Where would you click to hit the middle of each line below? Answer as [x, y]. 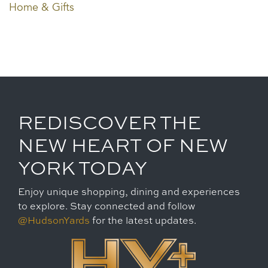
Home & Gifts [42, 8]
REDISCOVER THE [109, 124]
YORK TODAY [83, 169]
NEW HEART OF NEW [123, 146]
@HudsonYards [54, 221]
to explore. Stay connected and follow [106, 207]
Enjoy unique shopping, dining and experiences [129, 192]
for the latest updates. [144, 221]
